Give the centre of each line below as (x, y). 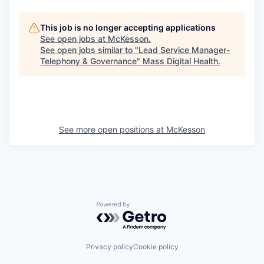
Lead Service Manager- (184, 49)
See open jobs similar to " (89, 49)
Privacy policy (109, 247)
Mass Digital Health (180, 61)
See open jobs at (74, 38)
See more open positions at (113, 129)
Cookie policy (156, 247)
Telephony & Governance (88, 61)
